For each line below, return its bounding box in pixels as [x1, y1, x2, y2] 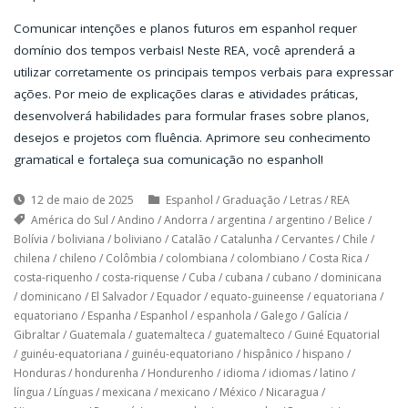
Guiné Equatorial [293, 326, 380, 342]
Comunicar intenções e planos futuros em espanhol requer [13, 19, 357, 36]
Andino [117, 211, 155, 228]
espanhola [196, 307, 251, 323]
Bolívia [13, 230, 48, 247]
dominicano [19, 288, 82, 304]
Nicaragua [265, 383, 319, 400]
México [219, 383, 257, 400]
